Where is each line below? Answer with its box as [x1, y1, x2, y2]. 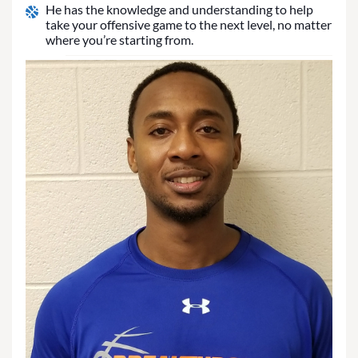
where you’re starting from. [46, 32, 193, 48]
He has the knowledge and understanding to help [46, 2, 313, 18]
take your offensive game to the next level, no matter [46, 17, 332, 33]
